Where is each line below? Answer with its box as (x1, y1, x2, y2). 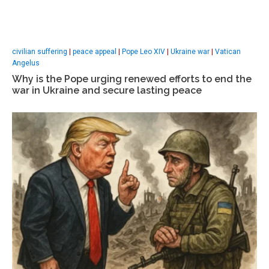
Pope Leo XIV (122, 47, 165, 56)
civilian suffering (12, 47, 67, 56)
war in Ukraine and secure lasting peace (12, 84, 202, 96)
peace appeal (73, 47, 116, 56)
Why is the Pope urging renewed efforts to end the (12, 73, 252, 85)
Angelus (12, 58, 40, 67)
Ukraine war (171, 47, 210, 56)
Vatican (215, 47, 241, 56)
